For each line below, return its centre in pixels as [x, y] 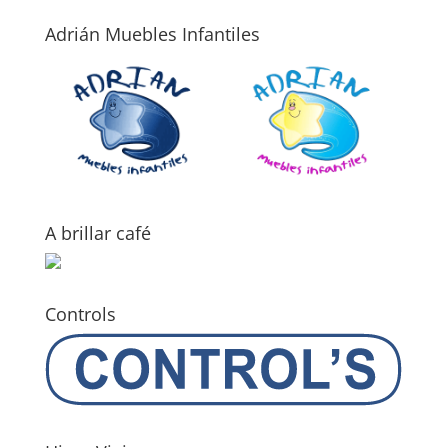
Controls [80, 313]
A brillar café [97, 232]
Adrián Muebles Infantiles [152, 34]
